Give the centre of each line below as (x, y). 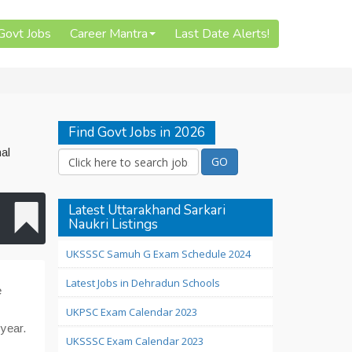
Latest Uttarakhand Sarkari (147, 210)
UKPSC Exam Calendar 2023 (131, 312)
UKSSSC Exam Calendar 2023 (134, 341)
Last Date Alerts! (222, 34)
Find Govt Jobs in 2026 (136, 132)
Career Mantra (109, 34)
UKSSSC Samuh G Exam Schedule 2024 (158, 254)
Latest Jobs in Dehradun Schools (143, 283)
